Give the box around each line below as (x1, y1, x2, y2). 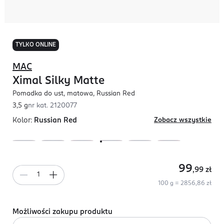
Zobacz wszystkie (154, 117, 211, 123)
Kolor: (12, 117, 34, 124)
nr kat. (28, 102, 50, 109)
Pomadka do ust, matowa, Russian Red (12, 90, 135, 97)
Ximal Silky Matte (12, 75, 104, 86)
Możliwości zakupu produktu (12, 208, 112, 215)
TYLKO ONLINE (15, 42, 56, 48)
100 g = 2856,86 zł (158, 180, 211, 186)
